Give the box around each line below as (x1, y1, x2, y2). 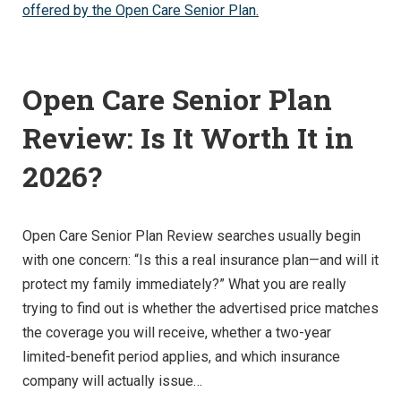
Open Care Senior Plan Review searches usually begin (22, 227, 361, 245)
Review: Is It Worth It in (22, 118, 354, 158)
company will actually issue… (22, 372, 202, 390)
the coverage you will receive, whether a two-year (22, 324, 331, 342)
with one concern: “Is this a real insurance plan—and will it (22, 252, 379, 269)
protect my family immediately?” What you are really (22, 276, 346, 294)
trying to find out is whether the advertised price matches (22, 300, 379, 318)
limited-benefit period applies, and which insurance (22, 348, 340, 366)
